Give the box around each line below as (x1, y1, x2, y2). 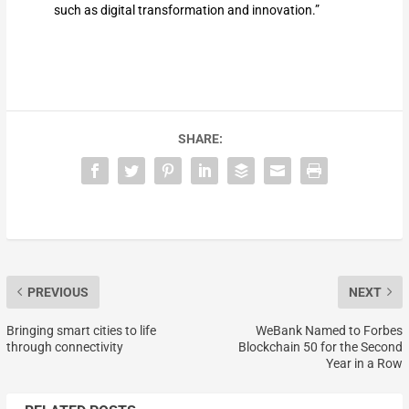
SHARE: (177, 131, 223, 146)
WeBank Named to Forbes (256, 322, 404, 338)
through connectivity (5, 339, 123, 354)
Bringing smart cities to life (5, 322, 156, 338)
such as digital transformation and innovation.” (53, 2, 320, 17)
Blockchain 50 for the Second (238, 339, 404, 354)
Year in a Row (326, 355, 404, 371)
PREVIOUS (26, 284, 89, 299)
